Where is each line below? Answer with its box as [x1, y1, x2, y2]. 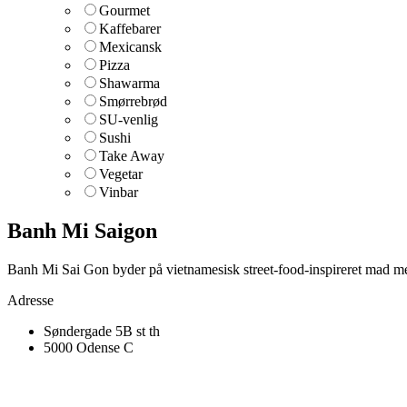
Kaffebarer [99, 21, 161, 37]
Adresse [7, 293, 54, 309]
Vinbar [99, 184, 138, 201]
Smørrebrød [99, 94, 167, 110]
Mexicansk [99, 39, 162, 55]
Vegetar [99, 166, 143, 183]
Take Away [99, 148, 164, 164]
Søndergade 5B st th [44, 323, 160, 340]
